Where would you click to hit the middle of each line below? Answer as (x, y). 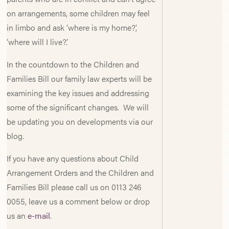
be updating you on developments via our (80, 121)
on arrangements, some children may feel (78, 13)
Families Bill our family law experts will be (79, 78)
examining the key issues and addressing (78, 93)
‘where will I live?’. (37, 42)
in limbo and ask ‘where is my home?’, (72, 27)
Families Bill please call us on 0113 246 (74, 187)
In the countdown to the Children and (73, 64)
